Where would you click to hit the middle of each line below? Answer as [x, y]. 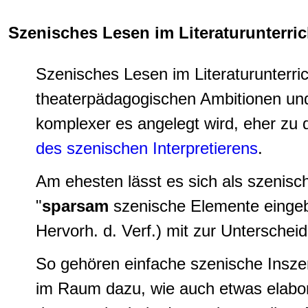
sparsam [78, 206]
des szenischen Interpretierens [147, 148]
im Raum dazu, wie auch [128, 289]
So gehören [80, 264]
